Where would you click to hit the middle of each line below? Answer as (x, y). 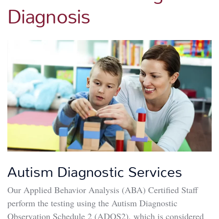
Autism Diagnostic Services (95, 171)
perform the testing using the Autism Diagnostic (92, 203)
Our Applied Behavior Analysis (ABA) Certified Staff (103, 189)
